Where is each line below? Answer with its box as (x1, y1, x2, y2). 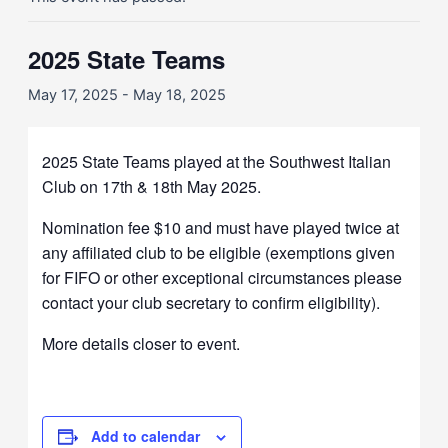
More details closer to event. (42, 332, 241, 356)
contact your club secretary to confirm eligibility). (42, 291, 381, 315)
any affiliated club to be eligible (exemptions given (42, 241, 396, 265)
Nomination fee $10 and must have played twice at (42, 216, 400, 240)
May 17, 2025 (27, 86, 118, 105)
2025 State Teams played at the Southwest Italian (42, 150, 392, 174)
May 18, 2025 (132, 86, 226, 105)
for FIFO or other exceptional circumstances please (42, 266, 403, 290)
